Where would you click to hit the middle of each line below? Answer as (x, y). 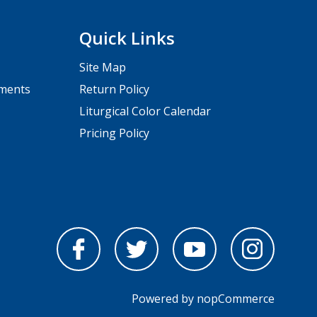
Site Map (102, 67)
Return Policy (114, 89)
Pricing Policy (114, 133)
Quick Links (127, 38)
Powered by (164, 298)
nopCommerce (235, 298)
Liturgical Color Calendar (145, 111)
